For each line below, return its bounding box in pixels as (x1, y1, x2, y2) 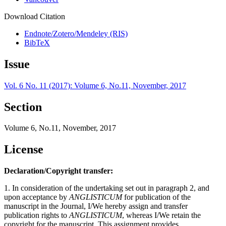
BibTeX (24, 38, 50, 47)
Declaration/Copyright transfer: (4, 166, 113, 176)
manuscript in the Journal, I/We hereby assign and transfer (4, 202, 188, 211)
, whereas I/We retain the (122, 211, 201, 220)
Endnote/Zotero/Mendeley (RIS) (24, 29, 128, 38)
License (4, 143, 43, 156)
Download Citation (4, 12, 65, 21)
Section (4, 100, 42, 114)
